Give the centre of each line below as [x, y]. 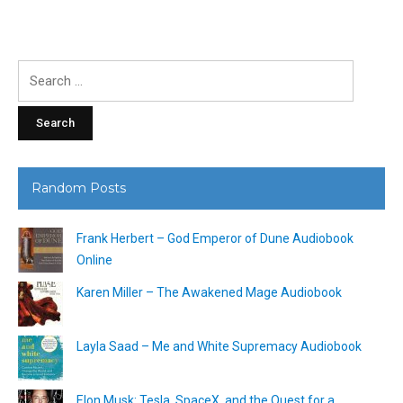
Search [37, 70]
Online [94, 260]
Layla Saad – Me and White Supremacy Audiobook [219, 346]
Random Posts [79, 188]
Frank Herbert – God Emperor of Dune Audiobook [215, 238]
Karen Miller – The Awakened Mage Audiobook [209, 292]
